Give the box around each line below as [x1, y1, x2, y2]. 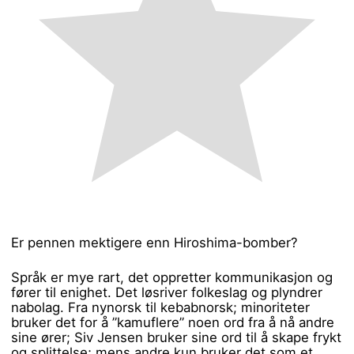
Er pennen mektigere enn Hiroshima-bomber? [11, 234, 299, 250]
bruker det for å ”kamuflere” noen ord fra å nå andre [11, 314, 335, 330]
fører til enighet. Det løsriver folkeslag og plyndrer [11, 284, 323, 300]
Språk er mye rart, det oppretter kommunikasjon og [11, 269, 333, 285]
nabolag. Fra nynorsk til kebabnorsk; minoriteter [11, 299, 311, 315]
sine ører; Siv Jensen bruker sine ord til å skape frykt [11, 329, 342, 345]
